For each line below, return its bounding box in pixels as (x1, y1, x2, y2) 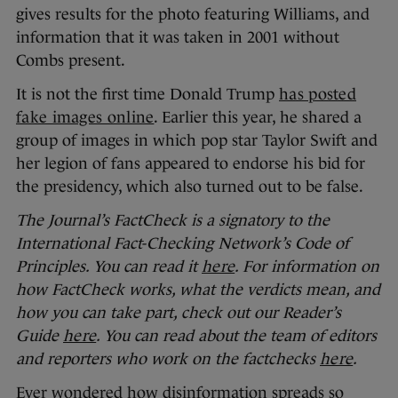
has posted (279, 85, 357, 104)
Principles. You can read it (16, 258, 202, 276)
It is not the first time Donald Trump (16, 85, 279, 104)
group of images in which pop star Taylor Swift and (16, 131, 378, 150)
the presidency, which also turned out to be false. (16, 178, 363, 196)
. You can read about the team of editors (96, 327, 378, 346)
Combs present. (16, 52, 125, 70)
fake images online (16, 108, 155, 127)
